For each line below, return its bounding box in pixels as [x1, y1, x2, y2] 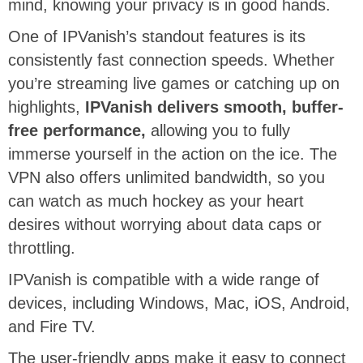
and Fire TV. [8, 318, 100, 336]
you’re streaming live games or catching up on [8, 75, 340, 93]
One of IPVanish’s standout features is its [8, 28, 305, 46]
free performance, [8, 122, 146, 140]
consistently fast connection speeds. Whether [8, 51, 335, 70]
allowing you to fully [146, 122, 290, 140]
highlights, [8, 98, 85, 117]
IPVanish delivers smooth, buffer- [85, 98, 344, 117]
